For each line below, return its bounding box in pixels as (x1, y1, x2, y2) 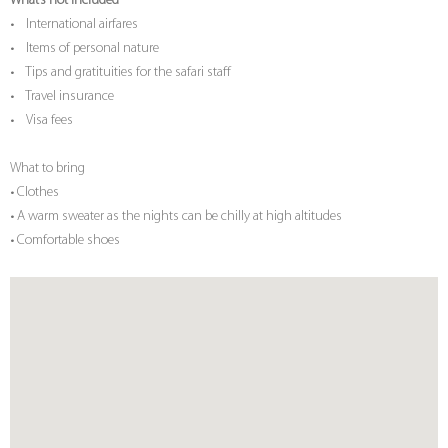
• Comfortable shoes (10, 233, 120, 249)
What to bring (10, 161, 85, 177)
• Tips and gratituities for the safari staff (10, 65, 231, 81)
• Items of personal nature (10, 41, 159, 57)
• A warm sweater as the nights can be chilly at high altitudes (10, 209, 342, 225)
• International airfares (10, 17, 138, 33)
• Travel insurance (10, 89, 114, 105)
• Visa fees (10, 113, 73, 129)
